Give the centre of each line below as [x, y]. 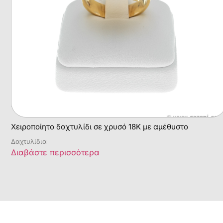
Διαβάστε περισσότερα [55, 152]
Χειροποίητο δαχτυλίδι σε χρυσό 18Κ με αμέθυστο [100, 126]
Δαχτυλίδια [29, 141]
